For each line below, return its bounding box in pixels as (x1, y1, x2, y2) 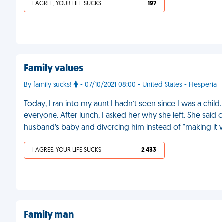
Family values (24, 64, 83, 74)
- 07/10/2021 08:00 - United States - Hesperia (78, 81, 217, 89)
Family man (24, 210, 74, 220)
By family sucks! (24, 81, 74, 89)
